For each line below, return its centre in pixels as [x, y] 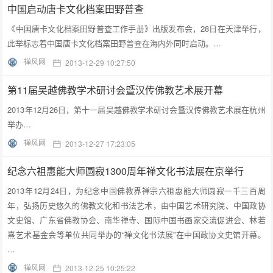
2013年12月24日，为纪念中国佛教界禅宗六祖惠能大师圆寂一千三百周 [136, 190]
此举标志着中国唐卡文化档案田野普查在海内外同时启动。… [115, 43]
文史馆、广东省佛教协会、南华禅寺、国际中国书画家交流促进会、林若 [136, 219]
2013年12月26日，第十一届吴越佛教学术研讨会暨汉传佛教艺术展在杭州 [136, 109]
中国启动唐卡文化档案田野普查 [76, 9]
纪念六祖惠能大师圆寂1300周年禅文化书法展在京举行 [126, 171]
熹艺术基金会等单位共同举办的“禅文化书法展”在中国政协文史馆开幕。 [136, 234]
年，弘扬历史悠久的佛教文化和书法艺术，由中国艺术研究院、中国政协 [136, 205]
